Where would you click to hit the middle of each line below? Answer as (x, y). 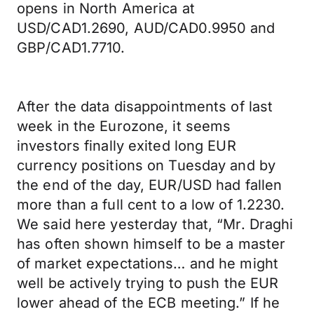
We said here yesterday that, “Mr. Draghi (155, 224)
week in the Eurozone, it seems (124, 126)
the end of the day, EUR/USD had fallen (150, 185)
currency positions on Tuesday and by (146, 165)
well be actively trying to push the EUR (148, 283)
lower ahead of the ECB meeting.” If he (149, 303)
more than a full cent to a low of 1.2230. (151, 205)
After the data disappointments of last (145, 107)
